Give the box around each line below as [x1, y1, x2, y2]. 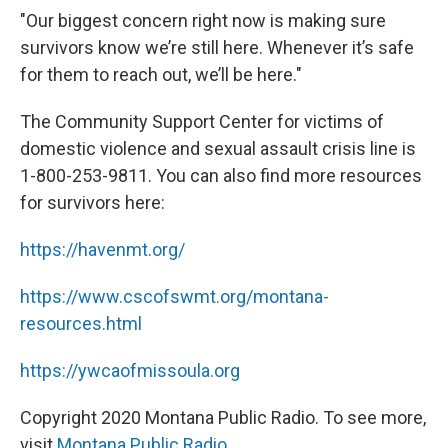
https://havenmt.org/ [20, 239, 185, 260]
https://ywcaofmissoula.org [20, 360, 240, 381]
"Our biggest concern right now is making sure [20, 10, 386, 31]
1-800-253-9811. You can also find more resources [20, 165, 422, 186]
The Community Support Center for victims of [20, 111, 384, 132]
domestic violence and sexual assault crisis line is [20, 138, 416, 159]
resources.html [20, 313, 142, 334]
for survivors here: [20, 192, 165, 213]
